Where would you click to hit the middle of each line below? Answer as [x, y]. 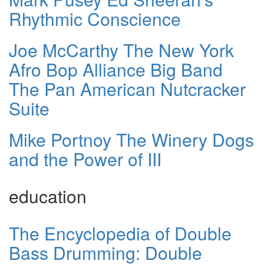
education [48, 196]
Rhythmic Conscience [95, 18]
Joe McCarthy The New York [121, 49]
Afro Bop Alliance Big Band [116, 69]
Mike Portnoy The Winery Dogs [131, 139]
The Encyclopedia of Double [120, 233]
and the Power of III [85, 159]
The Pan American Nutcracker [127, 88]
